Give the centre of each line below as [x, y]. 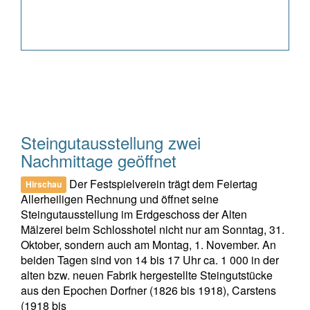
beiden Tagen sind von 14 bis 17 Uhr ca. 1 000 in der [150, 259]
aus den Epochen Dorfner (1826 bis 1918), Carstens [148, 290]
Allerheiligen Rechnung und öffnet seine [120, 199]
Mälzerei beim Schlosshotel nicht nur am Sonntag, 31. [153, 229]
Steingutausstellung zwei [111, 142]
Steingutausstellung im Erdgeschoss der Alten [134, 214]
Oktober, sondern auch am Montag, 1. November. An [148, 244]
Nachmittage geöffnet [99, 160]
